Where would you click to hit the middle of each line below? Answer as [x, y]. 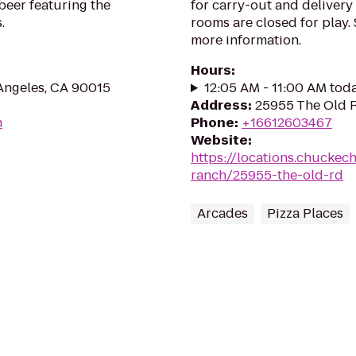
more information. [246, 40]
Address [219, 105]
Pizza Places [305, 213]
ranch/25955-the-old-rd [267, 175]
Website [219, 140]
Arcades [222, 213]
